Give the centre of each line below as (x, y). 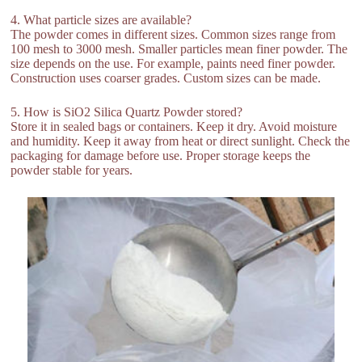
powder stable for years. (72, 170)
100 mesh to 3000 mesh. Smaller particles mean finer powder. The (179, 49)
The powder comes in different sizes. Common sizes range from (173, 35)
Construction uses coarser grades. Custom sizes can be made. (166, 78)
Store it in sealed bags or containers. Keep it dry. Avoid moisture (174, 127)
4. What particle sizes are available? (101, 20)
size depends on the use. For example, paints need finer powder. (173, 64)
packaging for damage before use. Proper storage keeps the (161, 156)
